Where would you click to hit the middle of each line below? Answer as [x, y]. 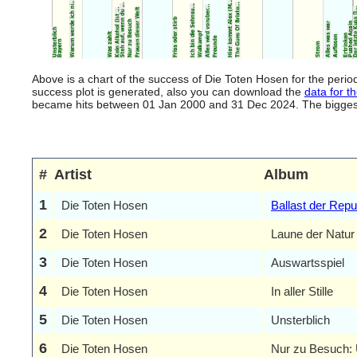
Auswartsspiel [308, 263]
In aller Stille [302, 291]
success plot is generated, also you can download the [168, 92]
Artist [73, 175]
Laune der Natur [313, 234]
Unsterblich [300, 320]
